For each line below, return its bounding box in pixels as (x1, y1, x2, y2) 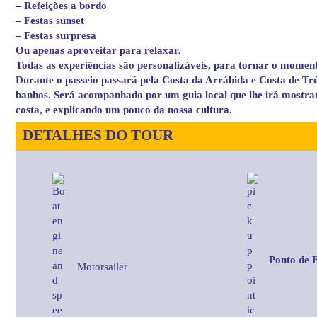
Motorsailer (77, 260, 127, 272)
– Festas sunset (16, 14, 84, 26)
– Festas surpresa (16, 29, 96, 41)
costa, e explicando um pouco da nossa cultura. (16, 103, 232, 115)
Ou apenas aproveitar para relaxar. (16, 44, 181, 56)
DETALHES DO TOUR (23, 126, 173, 144)
